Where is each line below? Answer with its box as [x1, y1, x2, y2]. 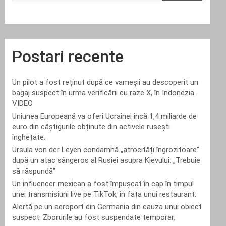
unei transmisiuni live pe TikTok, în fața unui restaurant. [12, 190, 197, 199]
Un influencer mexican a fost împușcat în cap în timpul [12, 179, 194, 188]
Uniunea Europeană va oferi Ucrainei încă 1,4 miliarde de [12, 111, 197, 121]
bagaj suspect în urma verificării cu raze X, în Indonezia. [12, 88, 196, 97]
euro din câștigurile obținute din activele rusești [12, 122, 171, 131]
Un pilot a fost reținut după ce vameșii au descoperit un [12, 78, 199, 87]
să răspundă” [12, 166, 56, 176]
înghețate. [12, 133, 46, 142]
